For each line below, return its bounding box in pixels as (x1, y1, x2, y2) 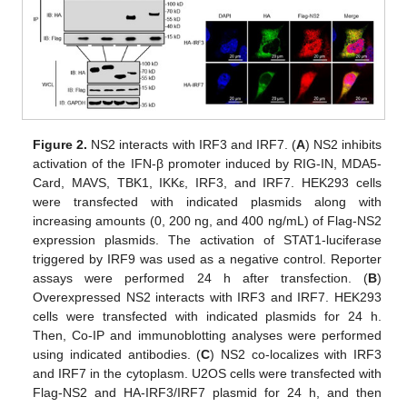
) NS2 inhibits (304, 137, 382, 153)
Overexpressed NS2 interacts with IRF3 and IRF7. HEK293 (33, 290, 382, 305)
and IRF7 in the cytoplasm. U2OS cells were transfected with (33, 366, 382, 382)
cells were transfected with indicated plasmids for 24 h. (33, 309, 382, 324)
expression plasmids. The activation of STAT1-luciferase (33, 233, 382, 248)
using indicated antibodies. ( (33, 347, 202, 362)
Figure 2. (33, 137, 88, 153)
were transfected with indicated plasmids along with (33, 194, 382, 210)
